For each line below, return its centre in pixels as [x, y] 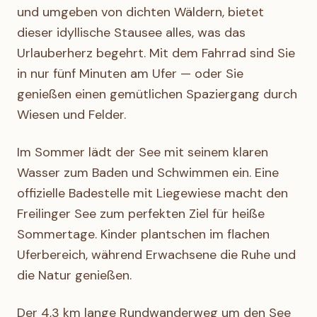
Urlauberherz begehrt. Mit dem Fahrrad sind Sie [156, 53]
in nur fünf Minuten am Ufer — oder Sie [130, 74]
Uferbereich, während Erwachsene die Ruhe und [156, 255]
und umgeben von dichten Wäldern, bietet [140, 12]
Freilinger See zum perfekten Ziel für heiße [141, 214]
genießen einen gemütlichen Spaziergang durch [157, 94]
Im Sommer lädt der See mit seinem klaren [143, 152]
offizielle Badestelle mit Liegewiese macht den [152, 193]
